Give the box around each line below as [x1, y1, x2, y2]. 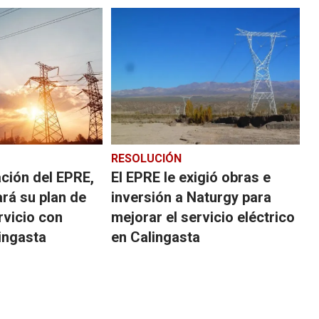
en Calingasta [110, 228, 200, 246]
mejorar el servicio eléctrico [110, 208, 295, 226]
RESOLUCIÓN [110, 151, 182, 165]
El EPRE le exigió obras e [110, 168, 271, 186]
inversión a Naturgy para [110, 188, 271, 206]
